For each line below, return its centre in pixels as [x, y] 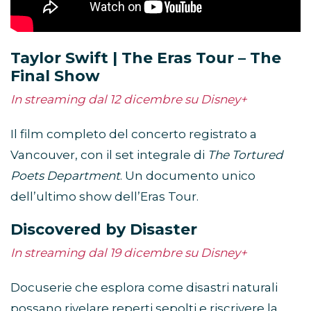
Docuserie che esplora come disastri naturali [144, 287]
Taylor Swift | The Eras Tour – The [146, 58]
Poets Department [65, 175]
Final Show [55, 76]
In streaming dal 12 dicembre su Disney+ [129, 99]
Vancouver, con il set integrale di [109, 154]
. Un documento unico [188, 175]
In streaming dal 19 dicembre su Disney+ [129, 252]
